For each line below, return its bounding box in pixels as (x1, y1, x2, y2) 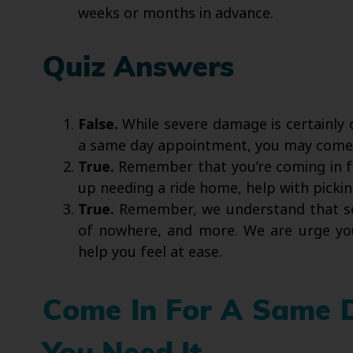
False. (77, 113, 118, 135)
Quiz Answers (42, 55, 234, 84)
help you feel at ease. (77, 241, 222, 262)
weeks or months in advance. (77, 3, 273, 24)
